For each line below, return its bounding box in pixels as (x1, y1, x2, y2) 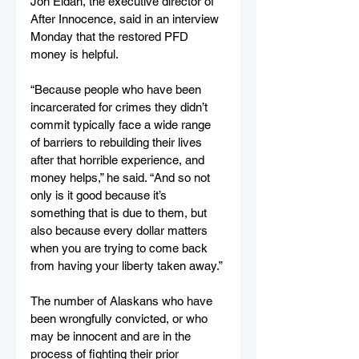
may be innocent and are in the (30, 329, 194, 343)
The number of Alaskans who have (30, 293, 216, 308)
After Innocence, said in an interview (30, 11, 222, 26)
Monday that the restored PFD (30, 29, 192, 43)
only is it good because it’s (30, 188, 170, 202)
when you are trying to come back (30, 240, 211, 255)
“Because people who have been (30, 82, 204, 96)
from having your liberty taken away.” (30, 258, 223, 272)
